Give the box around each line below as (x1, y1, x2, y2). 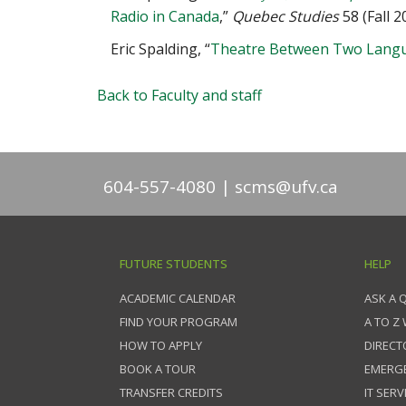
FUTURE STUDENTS (120, 256, 227, 273)
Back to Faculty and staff (97, 85, 262, 106)
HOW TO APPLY (120, 337, 202, 354)
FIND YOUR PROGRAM (120, 314, 237, 331)
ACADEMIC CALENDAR (120, 290, 236, 307)
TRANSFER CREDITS (120, 384, 223, 401)
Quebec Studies (232, 6, 339, 27)
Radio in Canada (111, 6, 219, 27)
